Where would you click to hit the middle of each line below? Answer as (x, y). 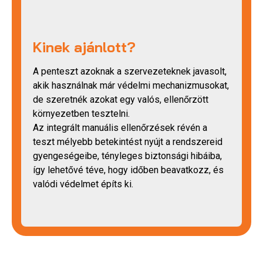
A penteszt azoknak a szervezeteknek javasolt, (130, 72)
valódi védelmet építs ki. (83, 184)
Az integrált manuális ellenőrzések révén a (120, 128)
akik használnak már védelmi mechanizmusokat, (131, 86)
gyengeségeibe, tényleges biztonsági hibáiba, (127, 156)
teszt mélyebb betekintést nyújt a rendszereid (128, 142)
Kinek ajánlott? (84, 47)
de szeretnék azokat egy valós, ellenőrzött (121, 100)
